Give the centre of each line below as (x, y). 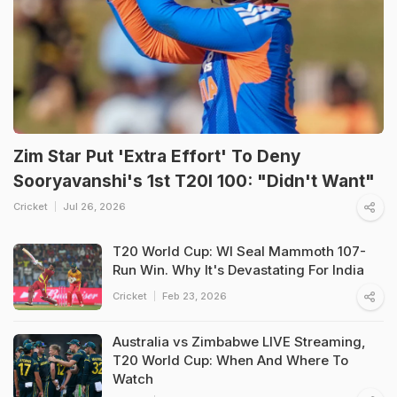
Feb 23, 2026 (195, 296)
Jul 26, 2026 (94, 206)
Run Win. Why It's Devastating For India (238, 269)
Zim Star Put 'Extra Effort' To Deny (157, 156)
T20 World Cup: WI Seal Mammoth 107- (239, 251)
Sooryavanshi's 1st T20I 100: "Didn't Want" (194, 181)
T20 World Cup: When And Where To (230, 360)
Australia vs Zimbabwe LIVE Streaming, (239, 341)
